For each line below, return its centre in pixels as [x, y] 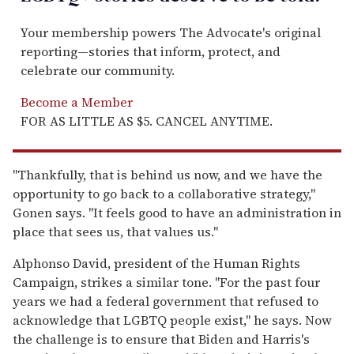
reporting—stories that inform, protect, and [151, 51]
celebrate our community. [98, 70]
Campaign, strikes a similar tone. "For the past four [166, 282]
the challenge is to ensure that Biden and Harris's [161, 339]
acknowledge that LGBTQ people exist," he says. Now [172, 320]
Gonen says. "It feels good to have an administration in [177, 212]
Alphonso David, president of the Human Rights [156, 263]
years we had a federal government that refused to [166, 301]
